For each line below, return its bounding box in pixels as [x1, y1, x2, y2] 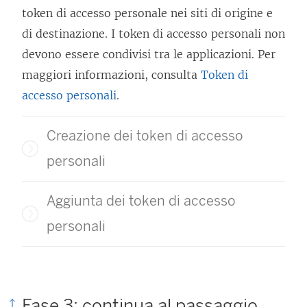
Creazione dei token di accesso [47, 127, 243, 145]
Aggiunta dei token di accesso [47, 193, 236, 210]
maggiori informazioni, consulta [22, 68, 201, 82]
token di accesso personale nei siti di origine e [22, 6, 273, 21]
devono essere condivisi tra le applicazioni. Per [22, 47, 275, 62]
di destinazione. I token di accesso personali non [22, 27, 285, 41]
